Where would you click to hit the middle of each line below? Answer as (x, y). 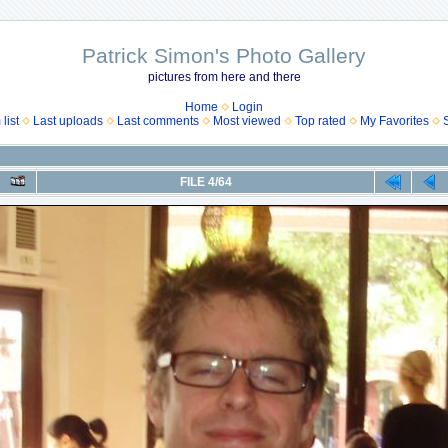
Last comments (158, 121)
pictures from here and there (224, 77)
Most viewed (247, 121)
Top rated (320, 121)
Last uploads (68, 121)
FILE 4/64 (205, 182)
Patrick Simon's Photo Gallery (224, 55)
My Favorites (394, 121)
